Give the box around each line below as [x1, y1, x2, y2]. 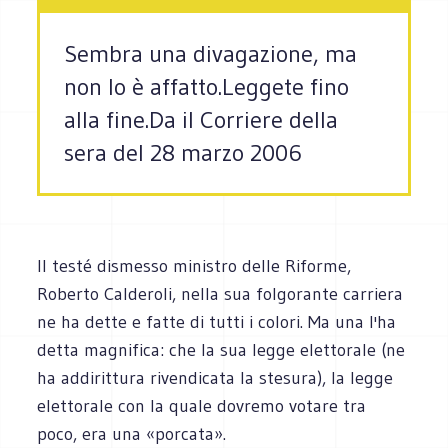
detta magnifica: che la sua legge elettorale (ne [37, 338, 406, 361]
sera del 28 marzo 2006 [64, 138, 303, 168]
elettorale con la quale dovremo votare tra [37, 394, 367, 417]
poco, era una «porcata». [37, 422, 227, 445]
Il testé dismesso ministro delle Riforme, [37, 254, 352, 277]
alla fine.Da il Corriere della [64, 105, 339, 135]
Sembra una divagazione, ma [64, 39, 358, 69]
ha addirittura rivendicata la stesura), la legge [37, 366, 394, 389]
